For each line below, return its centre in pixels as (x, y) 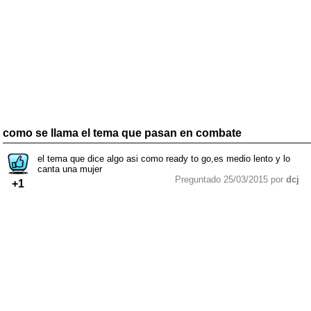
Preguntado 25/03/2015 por (230, 179)
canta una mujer (70, 169)
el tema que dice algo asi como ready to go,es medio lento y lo (164, 158)
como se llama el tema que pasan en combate (122, 133)
